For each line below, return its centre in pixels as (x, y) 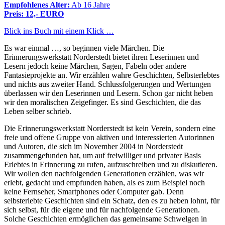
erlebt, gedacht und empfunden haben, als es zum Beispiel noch (104, 183)
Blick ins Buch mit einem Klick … (59, 31)
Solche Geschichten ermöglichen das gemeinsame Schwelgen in (105, 219)
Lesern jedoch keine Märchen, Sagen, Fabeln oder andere (95, 66)
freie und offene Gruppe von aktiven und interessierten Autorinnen (109, 138)
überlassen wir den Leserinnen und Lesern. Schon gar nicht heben (108, 93)
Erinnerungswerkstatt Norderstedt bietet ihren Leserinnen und (101, 57)
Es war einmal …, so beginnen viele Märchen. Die (84, 48)
